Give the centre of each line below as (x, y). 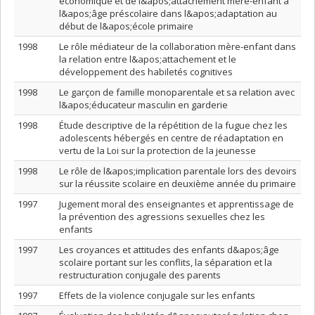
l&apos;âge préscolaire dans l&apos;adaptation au (168, 13)
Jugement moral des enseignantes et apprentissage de (176, 204)
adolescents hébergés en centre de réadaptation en (171, 138)
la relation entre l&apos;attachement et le (148, 59)
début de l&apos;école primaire (126, 26)
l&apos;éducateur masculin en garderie (143, 105)
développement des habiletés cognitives (146, 72)
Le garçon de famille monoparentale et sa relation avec (177, 92)
